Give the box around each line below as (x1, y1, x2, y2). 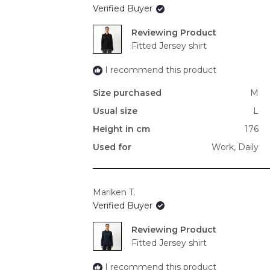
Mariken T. (93, 186, 136, 198)
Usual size (93, 105, 137, 117)
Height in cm (93, 124, 150, 135)
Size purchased (93, 87, 162, 99)
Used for (93, 142, 131, 153)
